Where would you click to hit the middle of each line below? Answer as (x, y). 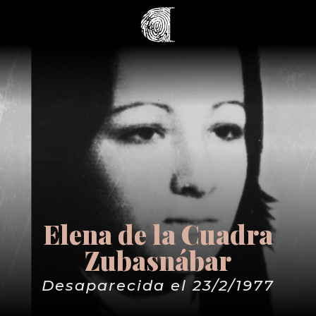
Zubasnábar (158, 260)
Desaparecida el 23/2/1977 (158, 285)
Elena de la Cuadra (158, 234)
